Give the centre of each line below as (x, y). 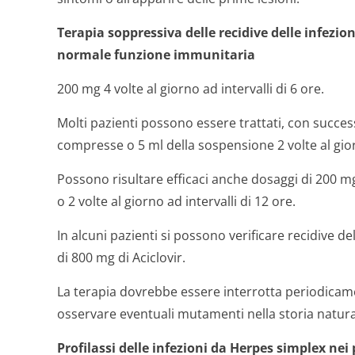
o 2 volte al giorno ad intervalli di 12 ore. (176, 201)
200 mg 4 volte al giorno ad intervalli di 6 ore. (191, 89)
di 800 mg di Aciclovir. (121, 258)
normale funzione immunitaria (156, 55)
